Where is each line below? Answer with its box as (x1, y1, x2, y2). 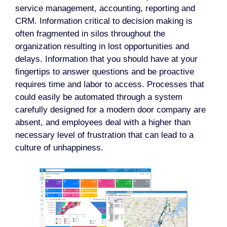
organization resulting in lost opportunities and (15, 41, 189, 51)
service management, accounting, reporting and (15, 3, 195, 13)
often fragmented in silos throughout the (15, 28, 165, 39)
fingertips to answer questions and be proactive (15, 66, 194, 77)
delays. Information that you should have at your (15, 54, 198, 64)
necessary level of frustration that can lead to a (15, 130, 194, 140)
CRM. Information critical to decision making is (15, 16, 193, 26)
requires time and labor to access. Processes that (15, 79, 204, 89)
